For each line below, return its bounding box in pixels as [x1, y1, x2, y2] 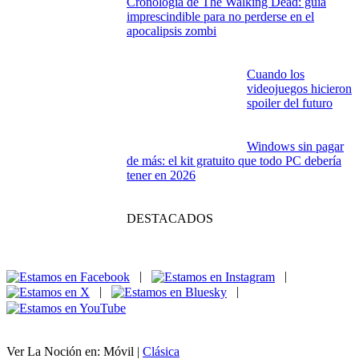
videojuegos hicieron [247, 81, 352, 95]
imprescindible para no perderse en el [127, 9, 314, 23]
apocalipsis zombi [127, 23, 216, 38]
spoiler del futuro [247, 95, 333, 110]
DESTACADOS [127, 211, 213, 225]
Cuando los [247, 67, 305, 81]
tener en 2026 [127, 167, 196, 182]
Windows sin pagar [247, 139, 344, 153]
